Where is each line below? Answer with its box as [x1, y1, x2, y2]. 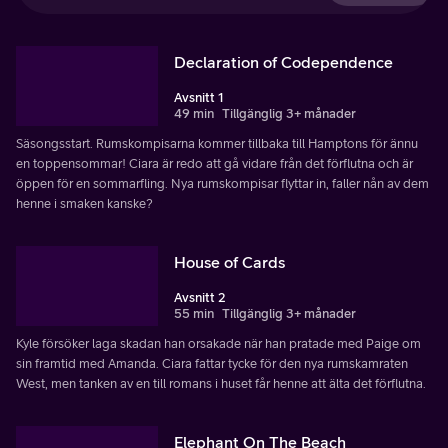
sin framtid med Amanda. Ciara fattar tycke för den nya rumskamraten [16, 355, 408, 371]
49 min [174, 105, 214, 121]
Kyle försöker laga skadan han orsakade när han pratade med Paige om [16, 335, 421, 351]
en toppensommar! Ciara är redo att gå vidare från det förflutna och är [16, 155, 413, 171]
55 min [174, 305, 214, 321]
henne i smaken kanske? [16, 195, 153, 211]
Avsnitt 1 [174, 89, 224, 105]
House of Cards [174, 252, 285, 271]
